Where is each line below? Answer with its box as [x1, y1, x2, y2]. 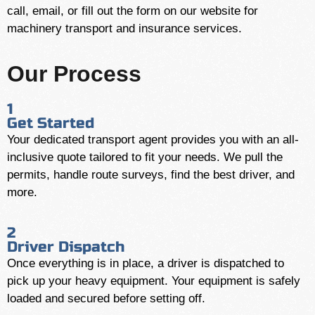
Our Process [7, 61, 141, 86]
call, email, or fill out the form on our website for [7, 4, 258, 18]
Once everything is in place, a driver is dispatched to [7, 257, 284, 270]
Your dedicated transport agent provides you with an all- [7, 133, 299, 146]
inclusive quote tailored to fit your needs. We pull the [7, 150, 283, 164]
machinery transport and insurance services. [7, 22, 245, 35]
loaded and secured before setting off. [7, 292, 205, 305]
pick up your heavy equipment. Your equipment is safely [7, 274, 300, 288]
